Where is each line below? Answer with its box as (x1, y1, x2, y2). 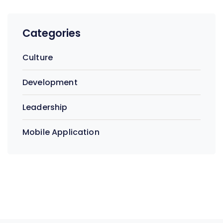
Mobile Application (22, 126, 100, 138)
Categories (22, 26, 81, 41)
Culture (22, 52, 53, 64)
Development (22, 77, 78, 89)
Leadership (22, 102, 68, 113)
